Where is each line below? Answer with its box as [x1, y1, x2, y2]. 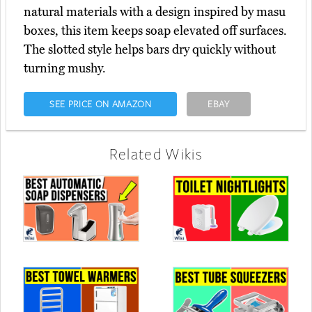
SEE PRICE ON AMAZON [49, 97, 152, 111]
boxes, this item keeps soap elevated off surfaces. [24, 23, 287, 39]
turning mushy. [24, 61, 106, 77]
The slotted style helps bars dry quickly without [24, 42, 276, 58]
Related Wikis [109, 143, 203, 164]
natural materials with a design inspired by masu [24, 4, 286, 20]
